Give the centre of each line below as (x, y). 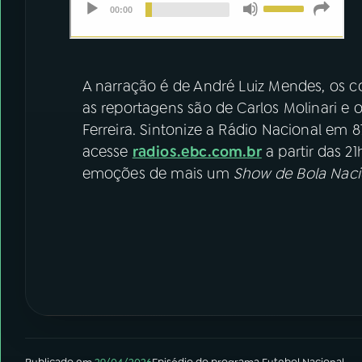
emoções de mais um (158, 173)
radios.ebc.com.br (197, 152)
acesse (107, 152)
